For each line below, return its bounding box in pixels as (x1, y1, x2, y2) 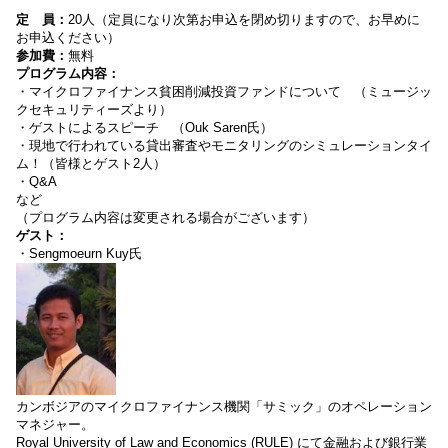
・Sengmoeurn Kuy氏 (16, 246, 142, 261)
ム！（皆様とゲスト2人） (16, 156, 166, 171)
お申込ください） (16, 30, 120, 45)
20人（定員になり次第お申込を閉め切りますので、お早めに (68, 12, 420, 27)
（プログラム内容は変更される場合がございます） (16, 210, 315, 225)
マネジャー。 (16, 416, 94, 432)
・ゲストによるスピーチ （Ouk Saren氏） (16, 120, 273, 135)
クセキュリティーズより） (16, 102, 172, 117)
